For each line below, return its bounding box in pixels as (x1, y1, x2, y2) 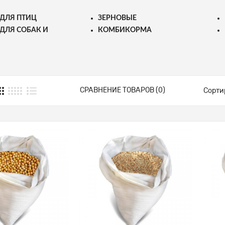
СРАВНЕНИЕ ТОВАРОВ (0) (80, 86, 166, 94)
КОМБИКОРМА (98, 26, 152, 34)
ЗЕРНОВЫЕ (98, 14, 137, 22)
